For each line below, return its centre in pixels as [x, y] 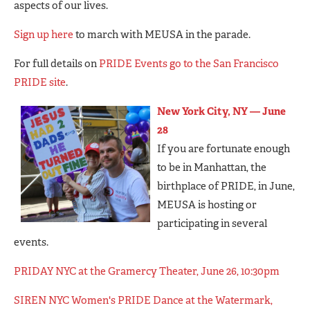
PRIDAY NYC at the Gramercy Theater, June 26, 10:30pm [147, 271]
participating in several [212, 223]
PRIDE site [40, 82]
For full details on [56, 63]
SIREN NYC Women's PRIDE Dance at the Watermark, [143, 300]
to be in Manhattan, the [212, 167]
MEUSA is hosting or [207, 204]
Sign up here [44, 34]
